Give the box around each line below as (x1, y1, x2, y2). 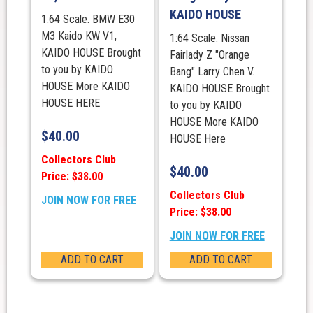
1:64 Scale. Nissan (169, 31, 249, 45)
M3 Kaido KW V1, (41, 29, 117, 43)
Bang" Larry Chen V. (169, 65, 254, 79)
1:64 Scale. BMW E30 (41, 13, 135, 27)
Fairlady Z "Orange (169, 48, 249, 62)
